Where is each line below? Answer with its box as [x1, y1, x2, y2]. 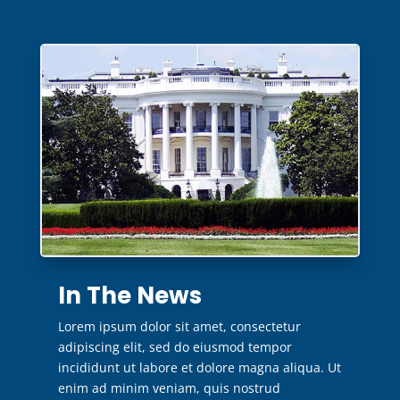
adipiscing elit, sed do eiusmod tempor [57, 337, 292, 355]
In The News [57, 279, 202, 312]
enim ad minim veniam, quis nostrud [57, 379, 280, 396]
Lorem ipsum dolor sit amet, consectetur [57, 317, 301, 335]
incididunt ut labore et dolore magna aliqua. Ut [57, 358, 341, 376]
